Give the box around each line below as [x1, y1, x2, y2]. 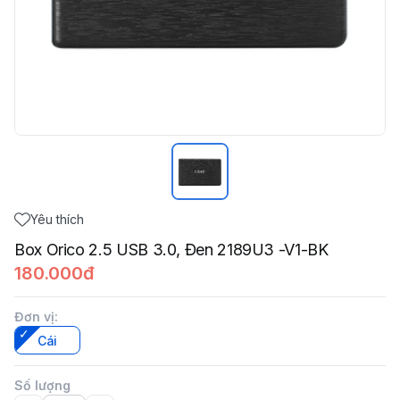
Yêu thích [30, 212, 84, 227]
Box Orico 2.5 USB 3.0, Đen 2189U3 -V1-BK [14, 240, 329, 259]
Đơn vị [14, 309, 54, 324]
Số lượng [14, 378, 71, 393]
